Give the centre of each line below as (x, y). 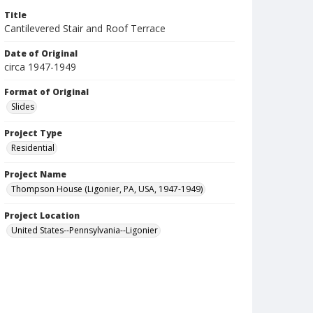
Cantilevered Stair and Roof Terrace (85, 28)
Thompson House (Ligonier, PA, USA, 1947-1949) (107, 189)
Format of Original (46, 92)
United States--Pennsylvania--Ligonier (85, 230)
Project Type (33, 133)
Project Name (35, 174)
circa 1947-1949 (40, 67)
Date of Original (41, 53)
